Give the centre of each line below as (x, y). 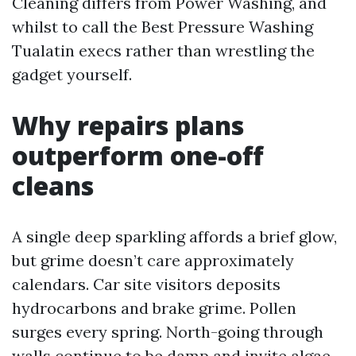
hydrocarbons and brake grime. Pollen (154, 308)
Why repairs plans (128, 125)
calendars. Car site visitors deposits (146, 284)
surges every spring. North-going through (168, 332)
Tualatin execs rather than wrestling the (163, 50)
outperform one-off (137, 155)
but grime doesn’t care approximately (153, 260)
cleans (53, 186)
